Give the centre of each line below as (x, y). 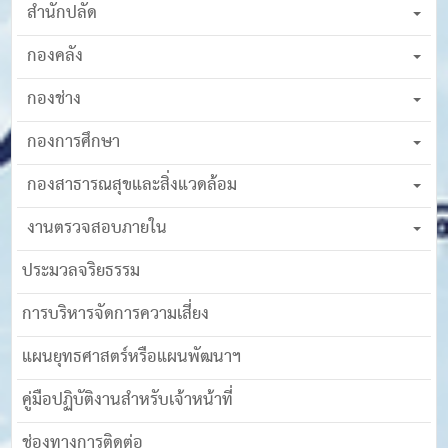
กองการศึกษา (74, 142)
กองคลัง (55, 56)
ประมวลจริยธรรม (81, 271)
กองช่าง (54, 99)
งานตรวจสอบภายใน (97, 228)
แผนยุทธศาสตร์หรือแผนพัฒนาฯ (132, 357)
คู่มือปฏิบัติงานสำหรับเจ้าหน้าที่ (128, 400)
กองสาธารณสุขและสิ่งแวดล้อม (132, 185)
